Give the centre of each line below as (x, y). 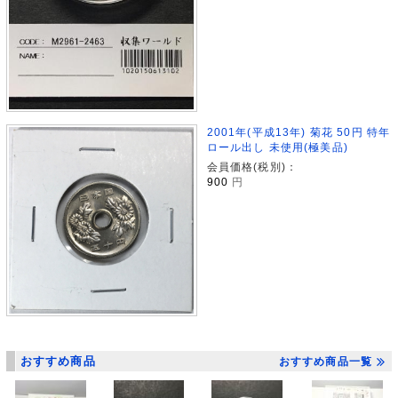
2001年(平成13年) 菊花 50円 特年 (298, 132)
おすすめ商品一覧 (326, 362)
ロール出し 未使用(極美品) (277, 147)
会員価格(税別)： (252, 167)
